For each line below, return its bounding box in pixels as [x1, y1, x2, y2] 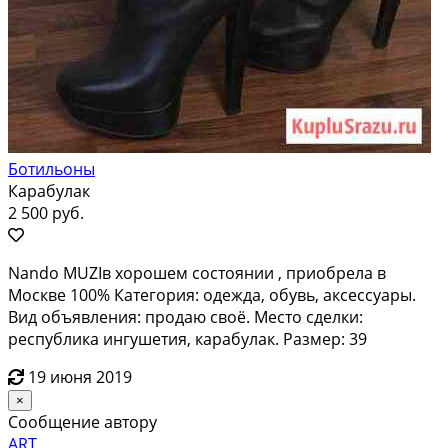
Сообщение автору [8, 410, 157, 433]
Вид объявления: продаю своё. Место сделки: [8, 305, 363, 328]
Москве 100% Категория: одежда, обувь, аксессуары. [8, 283, 416, 306]
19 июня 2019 [28, 365, 132, 388]
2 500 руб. [8, 201, 84, 224]
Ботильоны [8, 157, 95, 180]
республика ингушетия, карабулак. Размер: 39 [8, 327, 367, 350]
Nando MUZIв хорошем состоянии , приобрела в [8, 261, 386, 284]
